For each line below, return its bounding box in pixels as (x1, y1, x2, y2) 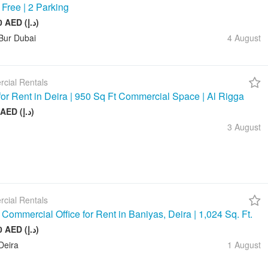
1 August (227, 239, 261, 251)
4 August (227, 32, 261, 44)
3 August (227, 121, 261, 133)
